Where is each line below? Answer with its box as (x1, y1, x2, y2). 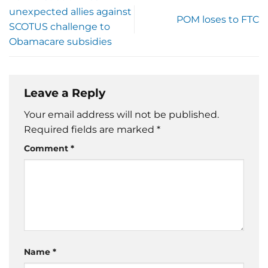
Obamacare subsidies (9, 36, 112, 48)
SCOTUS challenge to (9, 21, 110, 33)
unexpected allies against (9, 6, 132, 18)
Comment (24, 143, 71, 154)
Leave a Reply (24, 85, 108, 100)
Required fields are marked (24, 124, 157, 136)
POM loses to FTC (176, 13, 259, 25)
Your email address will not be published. (24, 109, 219, 121)
